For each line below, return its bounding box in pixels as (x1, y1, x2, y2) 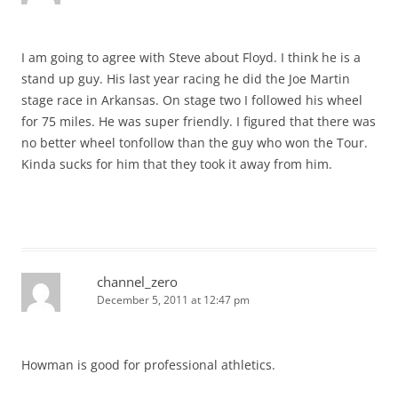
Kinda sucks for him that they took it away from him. (21, 155, 332, 172)
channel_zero (97, 272, 178, 291)
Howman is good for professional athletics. (21, 355, 275, 373)
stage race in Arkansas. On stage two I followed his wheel (21, 91, 362, 108)
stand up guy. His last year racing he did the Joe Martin (21, 69, 350, 87)
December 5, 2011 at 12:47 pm (97, 291, 250, 307)
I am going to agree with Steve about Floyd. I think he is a (21, 48, 361, 66)
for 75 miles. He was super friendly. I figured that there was (21, 112, 376, 130)
